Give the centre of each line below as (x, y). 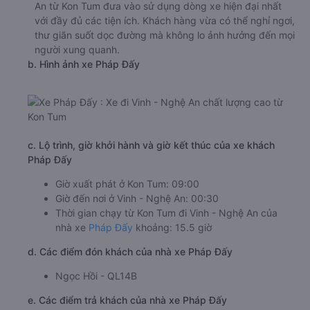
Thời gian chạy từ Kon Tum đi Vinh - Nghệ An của (166, 212)
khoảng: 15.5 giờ (172, 227)
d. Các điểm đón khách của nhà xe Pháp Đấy (130, 251)
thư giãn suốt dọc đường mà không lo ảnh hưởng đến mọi (165, 35)
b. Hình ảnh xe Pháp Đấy (84, 64)
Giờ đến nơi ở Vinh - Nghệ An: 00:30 (137, 198)
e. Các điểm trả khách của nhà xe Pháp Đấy (127, 300)
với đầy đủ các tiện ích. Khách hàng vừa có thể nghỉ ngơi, (165, 20)
